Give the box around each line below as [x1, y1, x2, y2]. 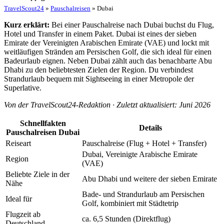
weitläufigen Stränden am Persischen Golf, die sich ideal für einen [4, 47, 211, 56]
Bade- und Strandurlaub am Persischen [82, 190, 204, 198]
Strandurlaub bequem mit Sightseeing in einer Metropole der [4, 74, 194, 83]
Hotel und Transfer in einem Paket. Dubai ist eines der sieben [4, 29, 196, 38]
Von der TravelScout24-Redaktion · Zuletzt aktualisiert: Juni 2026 [4, 100, 210, 109]
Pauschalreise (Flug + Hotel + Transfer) [82, 139, 206, 147]
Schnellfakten [19, 119, 66, 127]
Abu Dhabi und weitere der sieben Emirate [82, 174, 217, 183]
